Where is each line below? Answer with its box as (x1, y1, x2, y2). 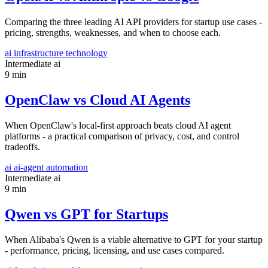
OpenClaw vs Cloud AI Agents (5, 92, 190, 108)
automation (46, 162, 88, 172)
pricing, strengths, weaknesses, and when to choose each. (5, 28, 221, 38)
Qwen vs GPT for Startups (5, 206, 168, 222)
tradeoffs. (5, 142, 40, 152)
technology (66, 48, 108, 59)
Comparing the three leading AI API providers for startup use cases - (5, 17, 262, 28)
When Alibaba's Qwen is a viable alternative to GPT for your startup (5, 234, 263, 245)
